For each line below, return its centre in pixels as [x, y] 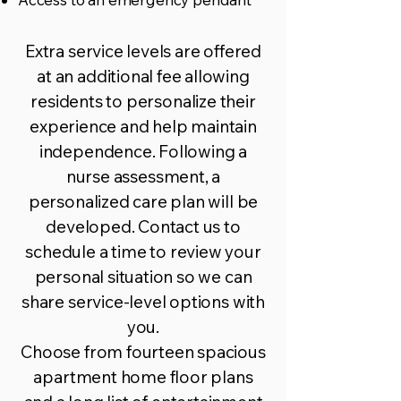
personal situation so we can [143, 277]
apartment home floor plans [143, 377]
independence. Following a [143, 151]
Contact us [179, 226]
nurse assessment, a [143, 176]
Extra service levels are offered [143, 51]
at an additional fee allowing [143, 76]
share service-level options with [143, 302]
